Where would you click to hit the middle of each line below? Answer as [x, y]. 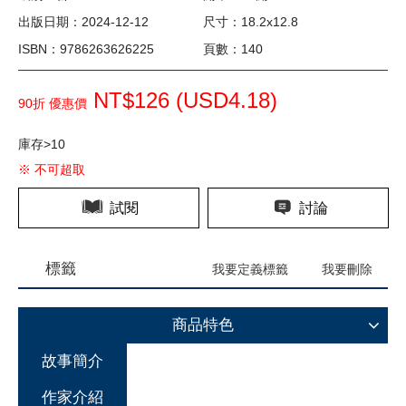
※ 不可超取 [52, 170]
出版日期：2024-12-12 [83, 22]
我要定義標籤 [250, 270]
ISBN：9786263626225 [86, 49]
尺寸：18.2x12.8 [251, 22]
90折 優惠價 [53, 104]
